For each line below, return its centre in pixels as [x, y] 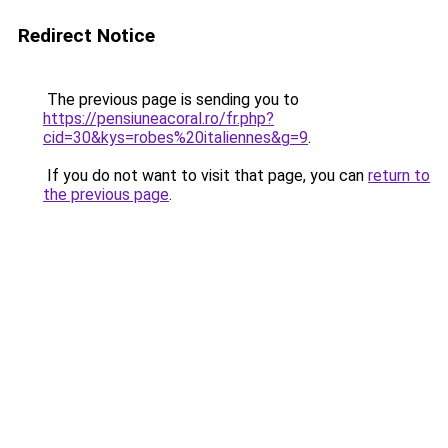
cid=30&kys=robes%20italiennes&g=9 [175, 137]
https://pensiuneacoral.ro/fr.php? [158, 118]
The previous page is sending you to [171, 99]
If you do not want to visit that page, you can [205, 175]
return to [399, 175]
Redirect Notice [86, 35]
